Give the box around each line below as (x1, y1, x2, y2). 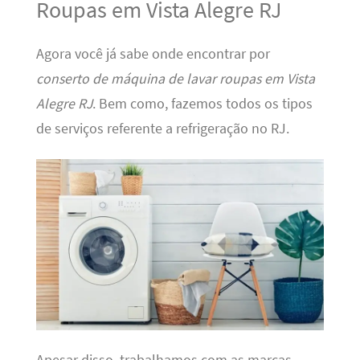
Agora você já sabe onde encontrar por (35, 44, 270, 63)
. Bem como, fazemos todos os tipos (92, 94, 313, 112)
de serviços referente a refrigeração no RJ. (35, 119, 289, 137)
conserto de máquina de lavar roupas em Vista (35, 69, 315, 88)
